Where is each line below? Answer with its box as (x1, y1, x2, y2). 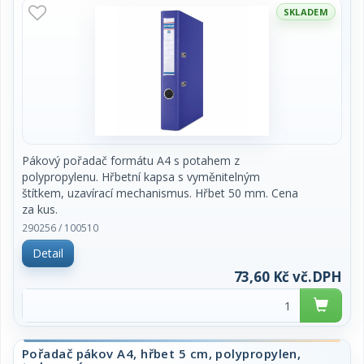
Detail (32, 245, 63, 261)
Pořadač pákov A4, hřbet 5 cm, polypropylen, (22, 345, 301, 362)
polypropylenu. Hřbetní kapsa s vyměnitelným (22, 169, 260, 184)
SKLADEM (283, 6, 328, 18)
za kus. (22, 201, 58, 217)
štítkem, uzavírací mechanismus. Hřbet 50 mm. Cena (22, 185, 298, 201)
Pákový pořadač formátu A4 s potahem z (22, 153, 240, 168)
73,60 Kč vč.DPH (233, 267, 342, 286)
